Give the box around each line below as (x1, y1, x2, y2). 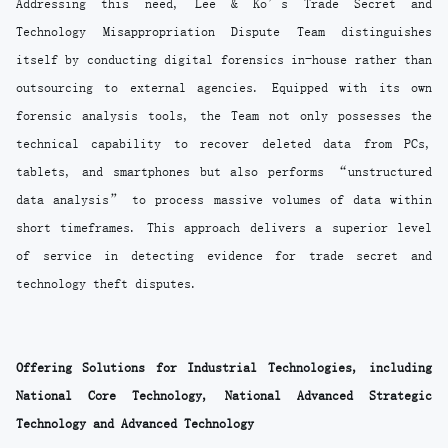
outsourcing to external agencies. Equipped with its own (16, 80, 432, 95)
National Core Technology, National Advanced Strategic (16, 388, 432, 403)
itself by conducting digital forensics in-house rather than (16, 52, 432, 67)
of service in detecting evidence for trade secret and (16, 248, 432, 263)
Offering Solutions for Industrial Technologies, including (16, 360, 432, 375)
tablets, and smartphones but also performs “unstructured (16, 164, 432, 179)
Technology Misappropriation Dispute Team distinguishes (16, 24, 432, 39)
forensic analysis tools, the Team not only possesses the (16, 108, 432, 123)
